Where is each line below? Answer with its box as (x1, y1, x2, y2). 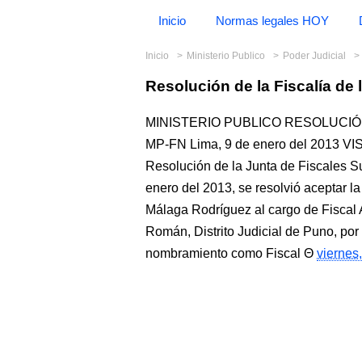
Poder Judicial (283, 50, 348, 61)
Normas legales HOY (216, 14, 329, 27)
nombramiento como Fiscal (145, 246, 301, 260)
